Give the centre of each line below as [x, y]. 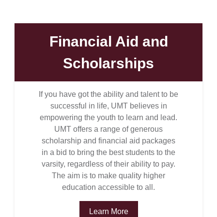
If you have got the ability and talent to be [108, 94]
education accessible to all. [108, 187]
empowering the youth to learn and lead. [108, 117]
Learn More [108, 211]
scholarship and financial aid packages [108, 141]
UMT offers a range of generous [108, 129]
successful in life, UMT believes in [108, 106]
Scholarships [108, 63]
